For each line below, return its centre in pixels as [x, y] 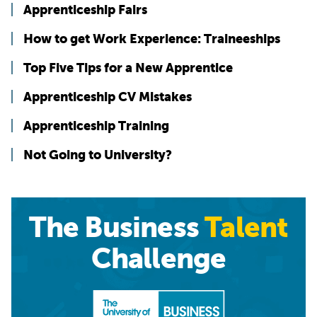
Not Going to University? [98, 155]
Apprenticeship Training [96, 126]
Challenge [158, 259]
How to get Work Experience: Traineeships [152, 39]
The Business [117, 227]
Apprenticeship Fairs [85, 10]
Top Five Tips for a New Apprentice [128, 68]
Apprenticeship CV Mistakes [108, 97]
